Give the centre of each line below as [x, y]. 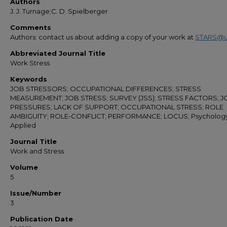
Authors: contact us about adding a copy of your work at [103, 37]
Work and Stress [37, 151]
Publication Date [42, 219]
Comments [31, 27]
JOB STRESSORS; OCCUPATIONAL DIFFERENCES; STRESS [106, 89]
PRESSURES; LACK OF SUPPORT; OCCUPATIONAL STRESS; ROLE [117, 107]
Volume [24, 167]
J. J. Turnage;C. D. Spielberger [59, 11]
